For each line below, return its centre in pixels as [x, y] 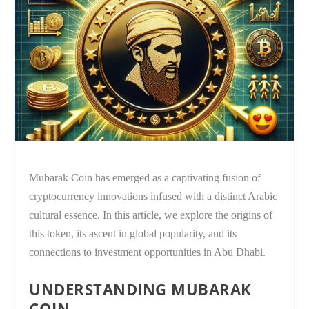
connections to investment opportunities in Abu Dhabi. [148, 252]
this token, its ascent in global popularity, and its [133, 233]
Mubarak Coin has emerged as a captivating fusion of [145, 177]
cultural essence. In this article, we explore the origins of [151, 215]
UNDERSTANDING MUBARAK [140, 289]
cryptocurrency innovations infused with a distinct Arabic [153, 196]
